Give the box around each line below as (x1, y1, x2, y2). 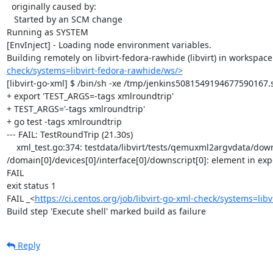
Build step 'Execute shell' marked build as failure (6, 205, 206, 217)
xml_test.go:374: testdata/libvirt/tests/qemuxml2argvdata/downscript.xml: (6, 141, 16, 153)
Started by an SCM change (6, 13, 14, 25)
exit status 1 (6, 179, 56, 191)
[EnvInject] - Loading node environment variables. (6, 38, 211, 51)
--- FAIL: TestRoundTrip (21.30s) (6, 128, 133, 140)
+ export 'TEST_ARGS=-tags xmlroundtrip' (6, 90, 174, 102)
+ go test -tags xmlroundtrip (6, 115, 122, 127)
